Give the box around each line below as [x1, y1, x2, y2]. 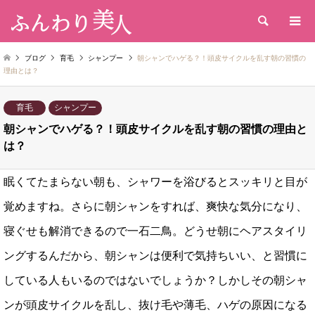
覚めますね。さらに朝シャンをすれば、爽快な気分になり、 [4, 200, 307, 212]
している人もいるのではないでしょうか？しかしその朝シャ [4, 274, 307, 286]
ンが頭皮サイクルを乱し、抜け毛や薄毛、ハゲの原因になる [4, 298, 307, 311]
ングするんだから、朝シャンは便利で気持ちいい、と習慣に [4, 249, 307, 262]
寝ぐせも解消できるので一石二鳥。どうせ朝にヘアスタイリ [4, 224, 307, 237]
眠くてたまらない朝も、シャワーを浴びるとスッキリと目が [4, 175, 307, 188]
